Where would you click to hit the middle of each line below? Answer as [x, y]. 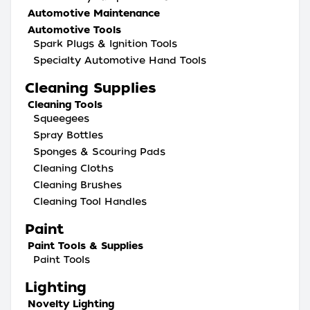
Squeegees [61, 118]
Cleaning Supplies [91, 88]
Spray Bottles [68, 135]
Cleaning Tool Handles [90, 201]
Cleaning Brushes [77, 185]
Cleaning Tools [65, 104]
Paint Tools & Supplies [85, 246]
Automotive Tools [74, 30]
